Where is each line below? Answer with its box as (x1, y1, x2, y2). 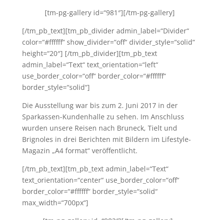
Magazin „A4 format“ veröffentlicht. (22, 146, 137, 155)
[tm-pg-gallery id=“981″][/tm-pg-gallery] (45, 8, 175, 17)
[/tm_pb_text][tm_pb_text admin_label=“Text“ (22, 164, 168, 173)
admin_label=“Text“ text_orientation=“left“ (22, 60, 158, 69)
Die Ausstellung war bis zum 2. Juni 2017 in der (22, 101, 178, 110)
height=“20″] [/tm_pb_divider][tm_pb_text (22, 49, 157, 58)
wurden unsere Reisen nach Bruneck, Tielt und (22, 123, 177, 133)
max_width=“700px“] (22, 198, 88, 207)
